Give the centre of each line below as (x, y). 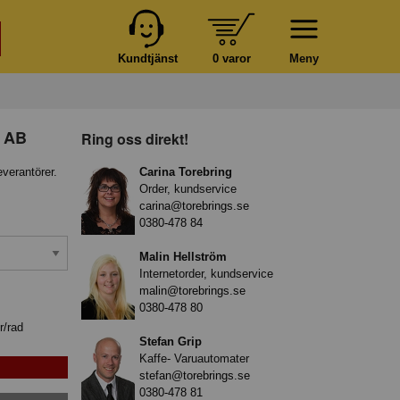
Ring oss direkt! (135, 138)
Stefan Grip (171, 341)
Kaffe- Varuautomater (194, 358)
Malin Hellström (183, 256)
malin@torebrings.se (192, 290)
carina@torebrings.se (194, 205)
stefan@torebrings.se (195, 375)
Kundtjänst (147, 58)
